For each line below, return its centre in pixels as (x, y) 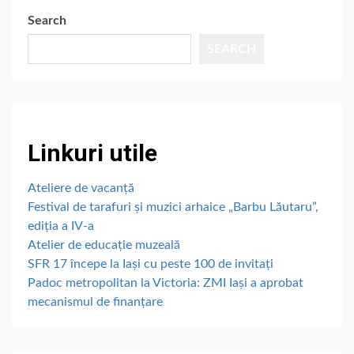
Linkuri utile (92, 153)
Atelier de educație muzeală (104, 245)
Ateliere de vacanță (81, 188)
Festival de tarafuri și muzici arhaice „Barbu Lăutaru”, (173, 207)
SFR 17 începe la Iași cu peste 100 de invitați (151, 264)
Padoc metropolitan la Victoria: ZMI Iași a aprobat (166, 283)
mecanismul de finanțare (95, 302)
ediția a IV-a (61, 226)
